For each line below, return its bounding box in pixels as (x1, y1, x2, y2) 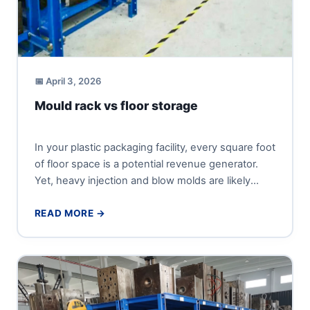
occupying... (34, 190, 93, 203)
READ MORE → (34, 207, 106, 219)
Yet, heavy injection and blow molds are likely (34, 174, 250, 187)
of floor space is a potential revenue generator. (34, 157, 258, 170)
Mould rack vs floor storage (34, 98, 198, 113)
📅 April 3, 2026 (34, 75, 102, 86)
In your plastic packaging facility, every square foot (34, 140, 275, 154)
